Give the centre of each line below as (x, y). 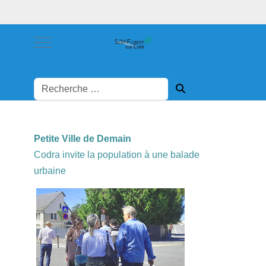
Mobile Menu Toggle (85, 41)
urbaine (50, 171)
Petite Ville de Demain (82, 139)
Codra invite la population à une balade (116, 155)
